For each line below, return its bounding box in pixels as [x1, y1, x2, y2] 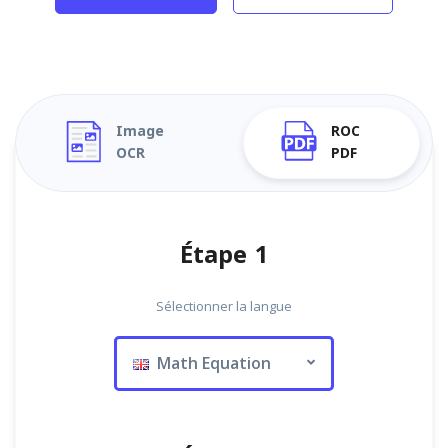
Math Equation [149, 352, 271, 374]
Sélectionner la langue [156, 297, 292, 315]
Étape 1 [179, 232, 269, 278]
